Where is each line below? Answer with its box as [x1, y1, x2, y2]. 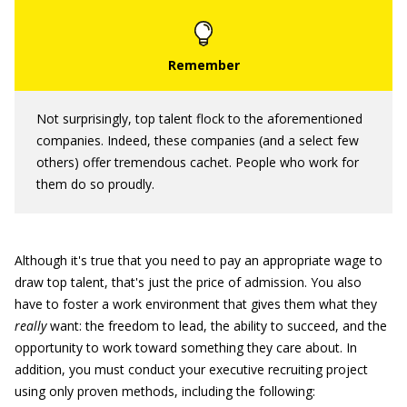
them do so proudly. [36, 175, 154, 193]
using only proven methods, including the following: [15, 382, 315, 400]
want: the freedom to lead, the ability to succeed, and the [46, 317, 387, 334]
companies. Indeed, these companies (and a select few [36, 132, 359, 149]
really [15, 317, 46, 334]
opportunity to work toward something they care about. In [15, 339, 357, 356]
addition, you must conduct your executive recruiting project [15, 361, 368, 378]
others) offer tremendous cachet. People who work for [36, 154, 359, 171]
